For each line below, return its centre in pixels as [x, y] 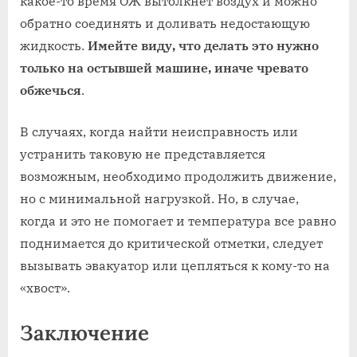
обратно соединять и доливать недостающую [165, 23]
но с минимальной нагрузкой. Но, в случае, [159, 198]
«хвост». [45, 287]
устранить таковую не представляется [143, 153]
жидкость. [54, 45]
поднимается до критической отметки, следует [171, 243]
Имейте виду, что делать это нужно [203, 45]
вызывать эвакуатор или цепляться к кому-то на [175, 265]
